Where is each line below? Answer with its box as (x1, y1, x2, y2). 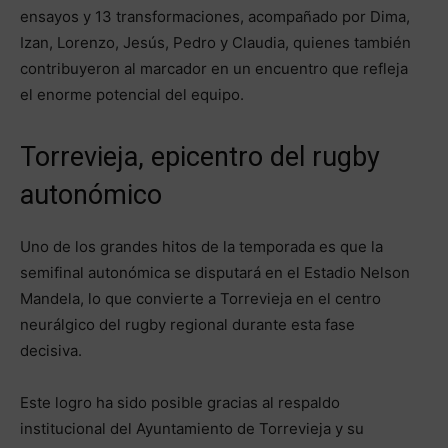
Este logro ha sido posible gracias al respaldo (20, 393, 340, 413)
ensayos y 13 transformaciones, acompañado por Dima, (20, 7, 410, 27)
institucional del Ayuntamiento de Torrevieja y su (20, 419, 364, 439)
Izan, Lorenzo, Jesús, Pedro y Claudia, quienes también (20, 33, 411, 53)
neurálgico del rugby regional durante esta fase (20, 315, 355, 335)
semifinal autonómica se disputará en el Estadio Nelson (20, 263, 410, 283)
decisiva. (20, 341, 82, 361)
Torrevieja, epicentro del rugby (20, 141, 380, 174)
